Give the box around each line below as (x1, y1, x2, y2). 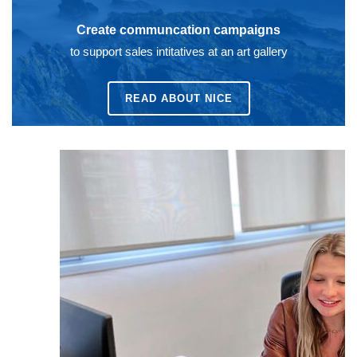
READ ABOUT (124, 92, 205, 105)
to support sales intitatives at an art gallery (69, 45, 288, 59)
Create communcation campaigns (76, 23, 280, 37)
